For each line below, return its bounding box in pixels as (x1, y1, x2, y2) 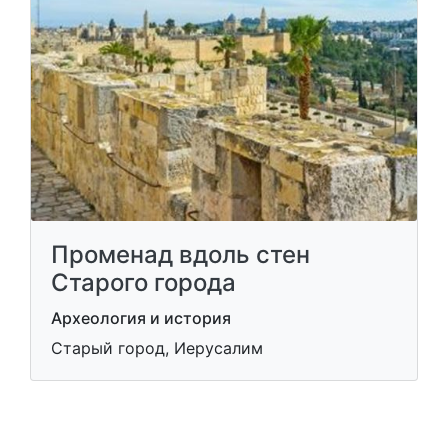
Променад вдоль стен (51, 239, 310, 269)
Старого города (51, 267, 236, 297)
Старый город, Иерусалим (51, 337, 263, 358)
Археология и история (51, 307, 231, 328)
